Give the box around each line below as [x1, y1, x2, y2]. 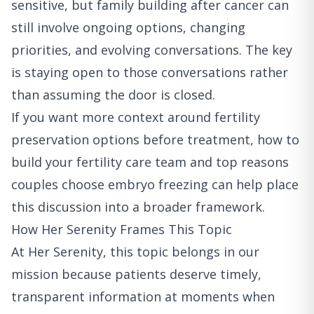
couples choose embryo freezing [11, 176, 208, 193]
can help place [208, 176, 299, 193]
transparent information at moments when [11, 288, 275, 306]
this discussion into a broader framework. [11, 198, 265, 216]
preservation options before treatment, [11, 131, 257, 149]
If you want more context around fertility [11, 109, 260, 126]
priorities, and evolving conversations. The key [11, 41, 292, 59]
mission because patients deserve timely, [11, 266, 261, 283]
